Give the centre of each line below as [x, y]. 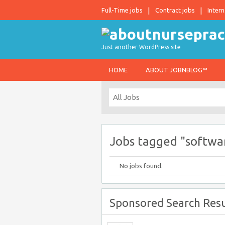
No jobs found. [141, 166]
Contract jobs [175, 10]
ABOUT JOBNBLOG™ [177, 70]
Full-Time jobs [122, 10]
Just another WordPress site [141, 47]
